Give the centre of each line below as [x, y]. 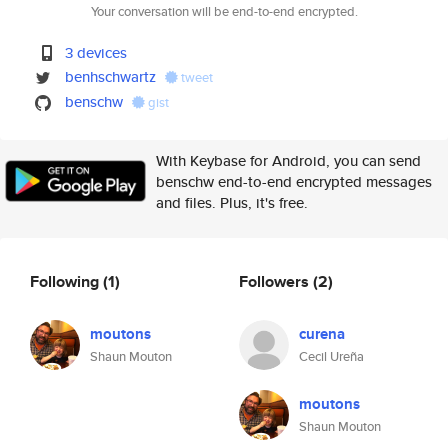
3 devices [96, 52]
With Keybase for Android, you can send [288, 160]
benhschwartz [111, 76]
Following [66, 281]
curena [322, 334]
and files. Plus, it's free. [232, 202]
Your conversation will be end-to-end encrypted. [224, 11]
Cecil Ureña [331, 356]
